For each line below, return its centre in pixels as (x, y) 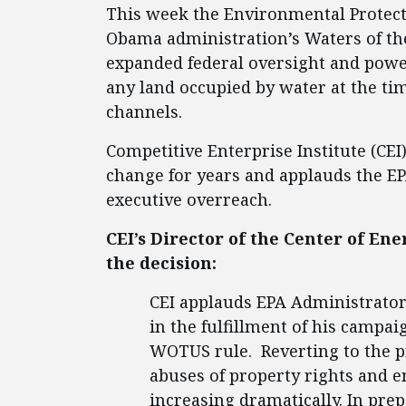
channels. (144, 111)
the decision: (161, 263)
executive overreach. (189, 199)
